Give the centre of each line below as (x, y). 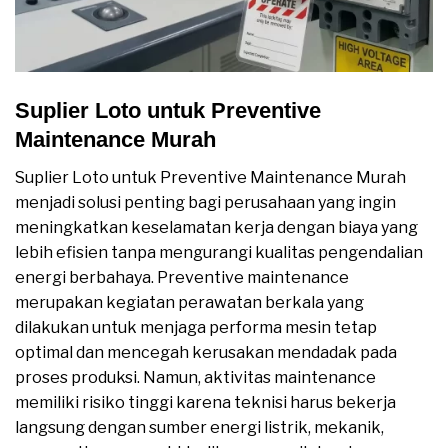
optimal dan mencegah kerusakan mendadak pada (206, 353)
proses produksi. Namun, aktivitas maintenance (195, 378)
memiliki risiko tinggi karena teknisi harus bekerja (205, 403)
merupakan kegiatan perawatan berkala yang (189, 303)
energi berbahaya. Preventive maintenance (182, 278)
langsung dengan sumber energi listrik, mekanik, (199, 428)
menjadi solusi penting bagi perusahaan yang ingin (205, 203)
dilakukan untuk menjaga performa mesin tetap (196, 328)
